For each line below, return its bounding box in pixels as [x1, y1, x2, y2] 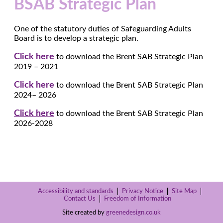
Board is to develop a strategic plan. [14, 34, 138, 42]
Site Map [172, 188, 197, 195]
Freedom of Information [104, 196, 171, 202]
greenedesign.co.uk [106, 210, 161, 216]
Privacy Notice [122, 188, 163, 195]
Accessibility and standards [38, 188, 113, 195]
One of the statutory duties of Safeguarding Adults [14, 24, 191, 33]
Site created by [62, 210, 106, 216]
